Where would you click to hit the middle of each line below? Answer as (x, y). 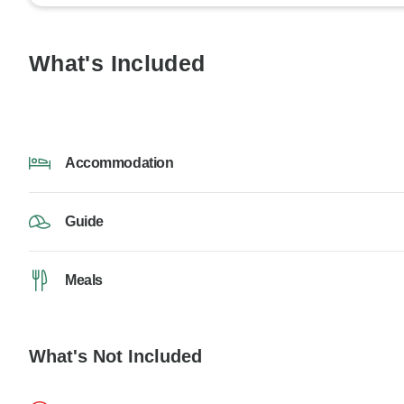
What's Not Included (115, 357)
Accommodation (119, 163)
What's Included (117, 64)
